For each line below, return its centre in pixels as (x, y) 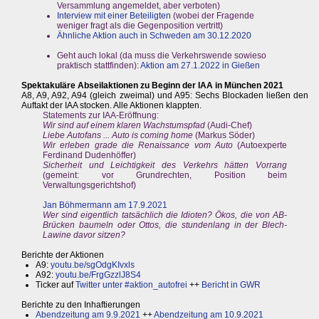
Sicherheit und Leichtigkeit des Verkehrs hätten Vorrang (165, 166)
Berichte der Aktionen (63, 255)
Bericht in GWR (231, 285)
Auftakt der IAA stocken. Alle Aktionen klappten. (111, 106)
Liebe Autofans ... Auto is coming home (118, 136)
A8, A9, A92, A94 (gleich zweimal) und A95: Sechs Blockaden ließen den (165, 96)
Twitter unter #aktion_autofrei (131, 285)
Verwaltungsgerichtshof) (89, 185)
